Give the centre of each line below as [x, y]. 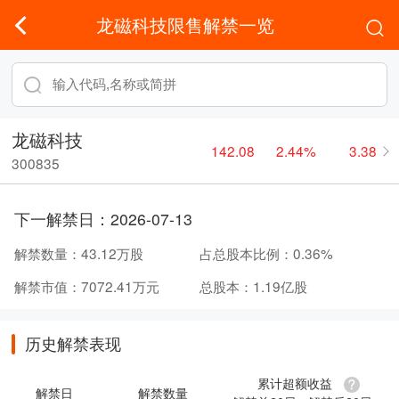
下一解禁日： [62, 219]
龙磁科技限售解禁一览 [186, 25]
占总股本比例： [246, 252]
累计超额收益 [294, 383]
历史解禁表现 [73, 344]
